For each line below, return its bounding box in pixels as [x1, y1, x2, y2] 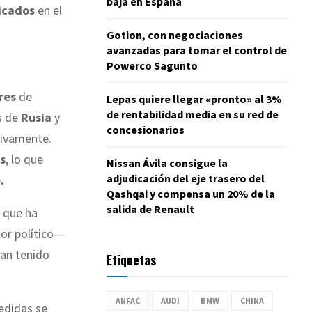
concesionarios [107, 122, 185, 136]
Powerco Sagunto [107, 58, 198, 72]
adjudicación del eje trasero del [107, 171, 265, 185]
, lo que [6, 151, 43, 168]
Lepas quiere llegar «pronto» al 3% [107, 91, 282, 106]
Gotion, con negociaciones [107, 27, 243, 42]
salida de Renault [107, 201, 194, 216]
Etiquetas [107, 250, 156, 269]
